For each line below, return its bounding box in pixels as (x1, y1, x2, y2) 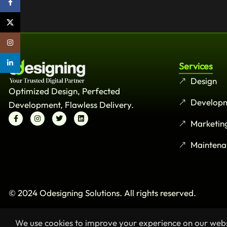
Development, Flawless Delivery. (9, 99, 134, 110)
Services (179, 60, 213, 72)
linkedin (20, 58, 45, 67)
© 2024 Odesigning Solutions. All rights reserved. (9, 187, 196, 199)
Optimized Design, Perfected (9, 85, 121, 96)
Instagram (20, 38, 53, 47)
